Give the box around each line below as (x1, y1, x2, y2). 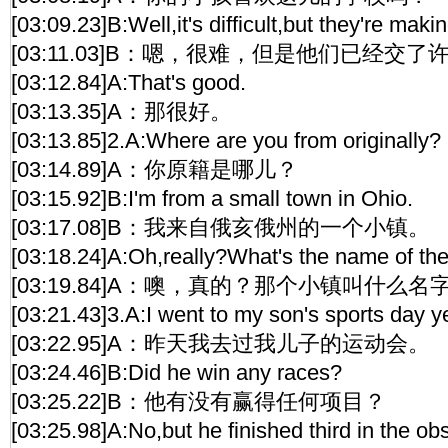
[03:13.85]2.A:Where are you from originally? (11, 128, 441, 153)
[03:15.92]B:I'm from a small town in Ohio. (11, 186, 413, 211)
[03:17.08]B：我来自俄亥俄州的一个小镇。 (11, 215, 430, 240)
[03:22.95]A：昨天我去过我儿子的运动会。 (11, 331, 430, 356)
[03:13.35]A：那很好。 (11, 99, 232, 124)
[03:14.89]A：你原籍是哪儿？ (11, 157, 298, 182)
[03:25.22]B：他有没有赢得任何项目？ (11, 389, 386, 414)
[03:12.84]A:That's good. (11, 70, 246, 95)
